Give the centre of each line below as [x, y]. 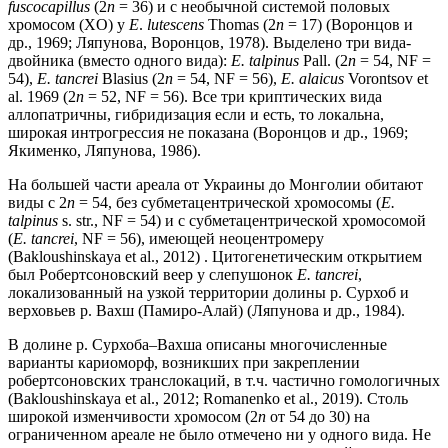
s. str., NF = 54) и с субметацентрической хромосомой [242, 221]
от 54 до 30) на [318, 417]
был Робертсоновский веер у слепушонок [152, 275]
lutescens [175, 25]
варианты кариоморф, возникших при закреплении [184, 363]
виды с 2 [37, 203]
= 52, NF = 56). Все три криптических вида [233, 97]
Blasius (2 [131, 79]
